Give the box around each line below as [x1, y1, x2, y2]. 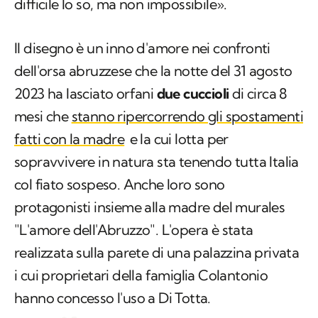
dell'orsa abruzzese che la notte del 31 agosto [14, 62, 292, 80]
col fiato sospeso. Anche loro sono [14, 175, 225, 194]
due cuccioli [156, 84, 229, 103]
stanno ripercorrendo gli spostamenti [71, 107, 304, 126]
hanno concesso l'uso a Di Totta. [14, 289, 211, 307]
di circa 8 [229, 84, 287, 103]
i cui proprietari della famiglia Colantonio [14, 266, 268, 285]
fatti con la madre [14, 130, 125, 148]
